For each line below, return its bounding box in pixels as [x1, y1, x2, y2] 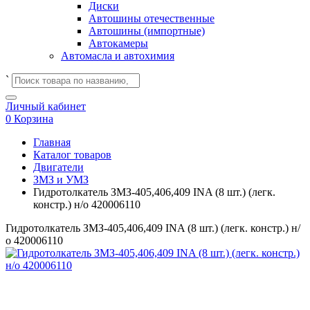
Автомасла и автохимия [61, 50, 174, 62]
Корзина [14, 113, 53, 125]
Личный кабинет [6, 100, 86, 112]
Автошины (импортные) [89, 25, 205, 37]
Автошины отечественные [89, 12, 215, 24]
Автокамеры [89, 37, 148, 49]
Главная [33, 136, 71, 148]
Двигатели [33, 161, 84, 173]
